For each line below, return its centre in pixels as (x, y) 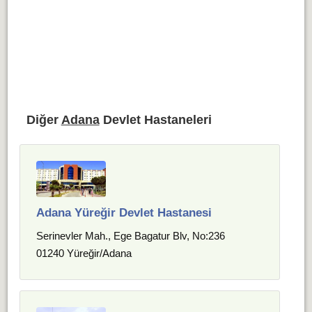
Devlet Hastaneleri (155, 120)
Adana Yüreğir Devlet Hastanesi (124, 213)
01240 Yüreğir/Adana (84, 253)
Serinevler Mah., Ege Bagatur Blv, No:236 (131, 236)
